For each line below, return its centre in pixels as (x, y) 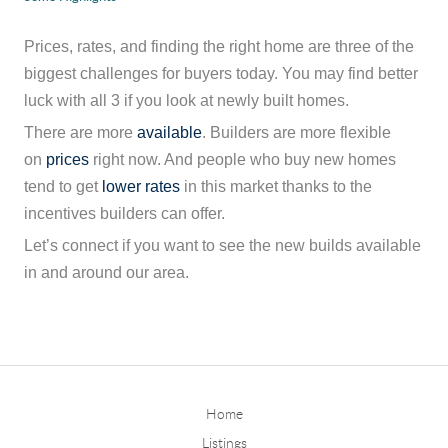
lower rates (141, 187)
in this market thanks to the (276, 187)
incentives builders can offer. (124, 214)
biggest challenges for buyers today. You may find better (221, 74)
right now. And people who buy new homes (242, 160)
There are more (80, 133)
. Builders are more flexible (296, 133)
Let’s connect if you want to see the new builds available (222, 246)
